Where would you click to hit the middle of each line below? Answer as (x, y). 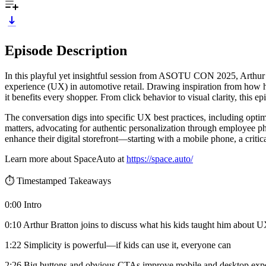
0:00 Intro (23, 204)
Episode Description (66, 50)
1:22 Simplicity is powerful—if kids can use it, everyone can (118, 245)
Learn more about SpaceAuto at (66, 159)
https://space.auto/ (160, 159)
